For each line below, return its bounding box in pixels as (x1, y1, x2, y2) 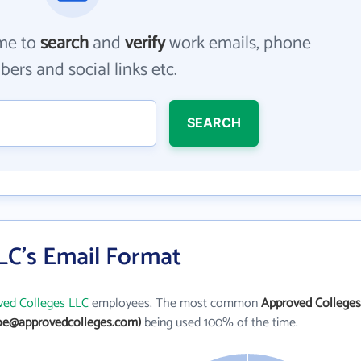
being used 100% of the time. (141, 312, 298, 334)
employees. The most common (89, 293, 261, 314)
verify (125, 29, 166, 58)
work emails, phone (165, 29, 312, 58)
